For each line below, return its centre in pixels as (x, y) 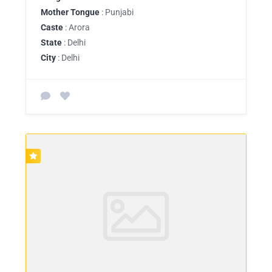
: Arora (76, 27)
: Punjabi (117, 12)
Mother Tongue (70, 12)
